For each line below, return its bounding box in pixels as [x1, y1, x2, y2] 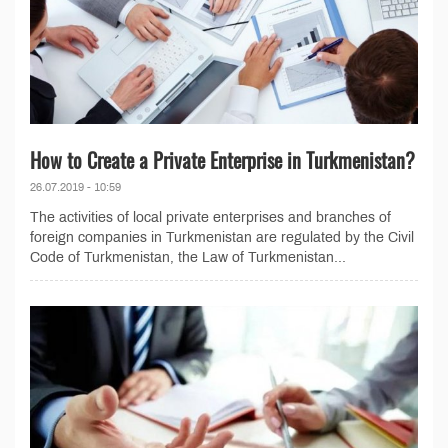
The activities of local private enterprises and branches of [30, 209, 391, 225]
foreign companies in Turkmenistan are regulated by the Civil [30, 229, 414, 245]
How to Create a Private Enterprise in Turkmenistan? [30, 144, 415, 175]
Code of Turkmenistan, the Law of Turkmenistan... [30, 249, 346, 265]
